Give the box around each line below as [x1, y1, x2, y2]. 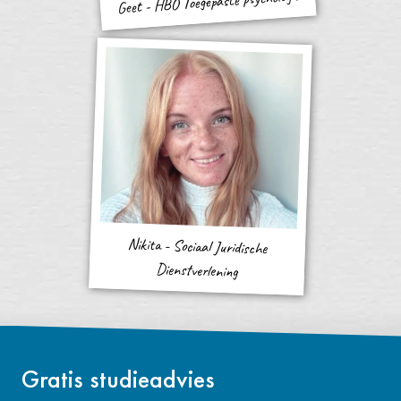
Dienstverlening [156, 259, 238, 282]
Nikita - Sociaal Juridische [128, 234, 268, 259]
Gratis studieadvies [21, 363, 215, 395]
